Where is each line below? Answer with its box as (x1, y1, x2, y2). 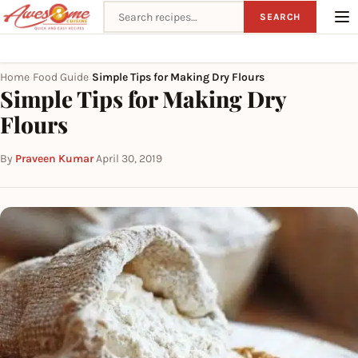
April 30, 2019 (96, 152, 162, 165)
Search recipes (101, 2, 188, 18)
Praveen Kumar (15, 152, 93, 165)
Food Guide (33, 70, 89, 84)
